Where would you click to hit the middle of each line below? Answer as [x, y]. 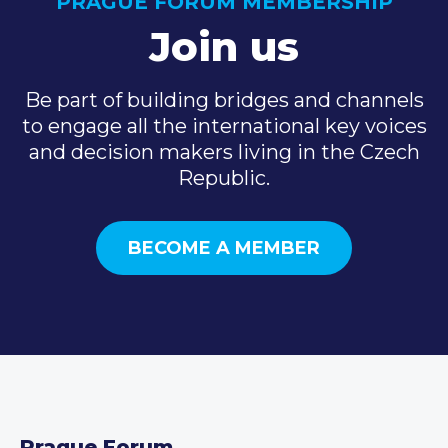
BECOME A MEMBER [224, 247]
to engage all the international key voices [224, 125]
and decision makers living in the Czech [224, 151]
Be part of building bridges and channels [224, 99]
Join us [224, 46]
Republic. [224, 177]
